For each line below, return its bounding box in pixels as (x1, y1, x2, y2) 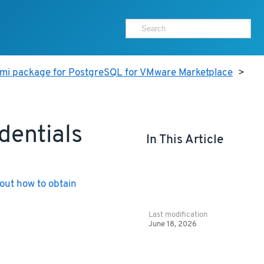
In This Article (146, 131, 223, 148)
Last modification (148, 209, 208, 220)
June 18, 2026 (148, 219, 197, 229)
